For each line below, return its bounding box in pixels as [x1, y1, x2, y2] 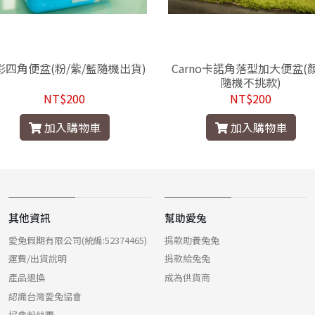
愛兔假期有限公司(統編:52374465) [8, 233, 147, 247]
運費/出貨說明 [8, 252, 67, 266]
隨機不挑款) [220, 74, 281, 91]
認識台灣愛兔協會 [8, 289, 82, 303]
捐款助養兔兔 [165, 233, 219, 247]
